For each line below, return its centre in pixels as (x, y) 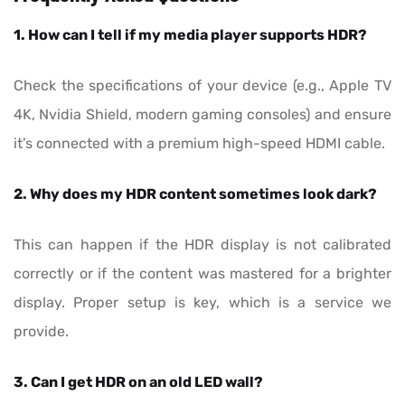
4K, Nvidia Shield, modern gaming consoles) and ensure (202, 115)
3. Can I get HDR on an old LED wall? (138, 382)
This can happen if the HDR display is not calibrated (202, 245)
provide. (41, 332)
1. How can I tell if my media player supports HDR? (190, 35)
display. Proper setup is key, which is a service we (202, 303)
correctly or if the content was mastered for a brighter (202, 274)
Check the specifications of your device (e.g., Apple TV (202, 86)
